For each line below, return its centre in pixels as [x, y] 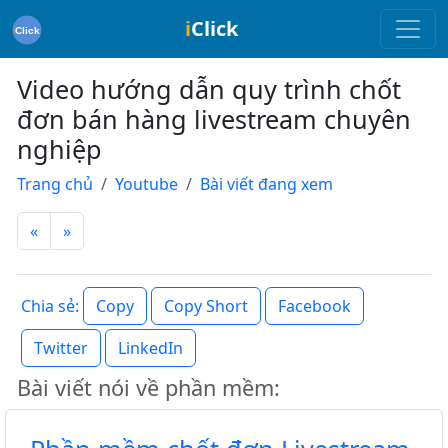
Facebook [314, 306]
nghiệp [59, 149]
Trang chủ [55, 184]
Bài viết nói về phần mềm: [148, 387]
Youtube [146, 184]
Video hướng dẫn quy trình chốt [209, 89]
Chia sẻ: [50, 306]
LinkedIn [150, 348]
